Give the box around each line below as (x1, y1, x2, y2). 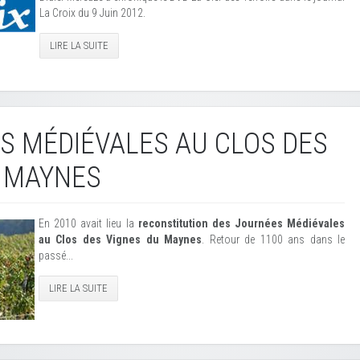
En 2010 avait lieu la (39, 217, 138, 230)
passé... (39, 249, 73, 262)
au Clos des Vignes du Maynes (39, 233, 202, 246)
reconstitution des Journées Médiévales (137, 217, 345, 230)
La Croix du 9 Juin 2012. (39, 6, 145, 19)
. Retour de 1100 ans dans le (202, 233, 346, 246)
